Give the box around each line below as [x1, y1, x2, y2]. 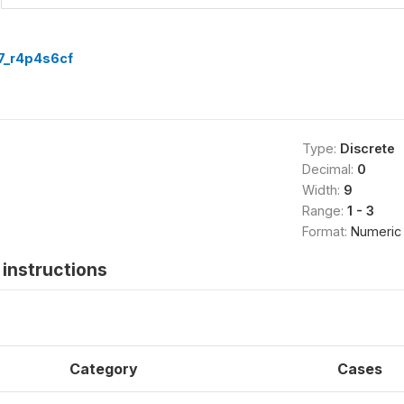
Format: [301, 223, 351, 239]
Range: [301, 202, 347, 218]
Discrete [339, 140, 395, 156]
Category [69, 359, 138, 378]
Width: [301, 181, 344, 197]
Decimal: [301, 161, 357, 177]
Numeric [350, 223, 401, 239]
